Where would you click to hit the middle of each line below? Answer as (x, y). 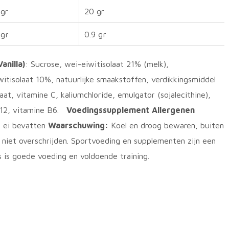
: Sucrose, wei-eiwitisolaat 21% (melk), (97, 64)
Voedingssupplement (108, 110)
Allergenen (173, 110)
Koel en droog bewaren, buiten (166, 125)
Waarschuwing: (78, 125)
